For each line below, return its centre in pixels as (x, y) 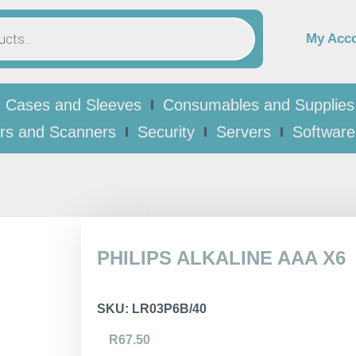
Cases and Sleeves (74, 105)
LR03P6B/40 (169, 309)
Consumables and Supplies (259, 105)
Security (166, 132)
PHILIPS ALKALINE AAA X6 (221, 258)
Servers (244, 132)
